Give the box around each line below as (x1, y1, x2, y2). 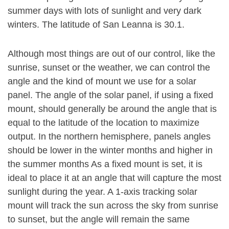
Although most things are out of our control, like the (8, 49, 215, 59)
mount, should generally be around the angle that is (8, 104, 217, 114)
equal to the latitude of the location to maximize (8, 118, 199, 128)
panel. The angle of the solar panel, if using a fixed (8, 90, 213, 100)
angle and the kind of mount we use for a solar (8, 76, 196, 86)
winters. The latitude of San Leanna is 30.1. (8, 19, 185, 30)
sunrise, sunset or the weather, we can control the (8, 62, 210, 73)
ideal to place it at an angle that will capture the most (8, 173, 221, 183)
